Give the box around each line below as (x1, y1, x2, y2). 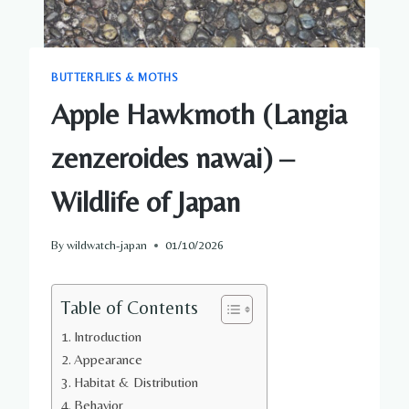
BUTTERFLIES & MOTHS (51, 70, 179, 84)
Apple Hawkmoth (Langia (51, 96, 347, 131)
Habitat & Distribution (74, 374, 199, 391)
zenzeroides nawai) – (51, 140, 294, 174)
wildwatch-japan (67, 237, 148, 253)
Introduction (74, 329, 142, 345)
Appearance (74, 351, 143, 368)
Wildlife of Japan (51, 184, 240, 218)
